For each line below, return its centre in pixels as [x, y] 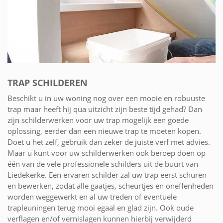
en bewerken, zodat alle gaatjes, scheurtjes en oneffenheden [111, 185]
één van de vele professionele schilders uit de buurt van [103, 164]
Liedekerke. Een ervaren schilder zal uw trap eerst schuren [107, 174]
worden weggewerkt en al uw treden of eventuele [92, 196]
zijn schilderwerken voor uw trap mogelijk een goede [98, 120]
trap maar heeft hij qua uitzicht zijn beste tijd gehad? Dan [105, 109]
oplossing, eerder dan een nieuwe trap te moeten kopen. [104, 131]
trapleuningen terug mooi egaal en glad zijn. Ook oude [101, 207]
